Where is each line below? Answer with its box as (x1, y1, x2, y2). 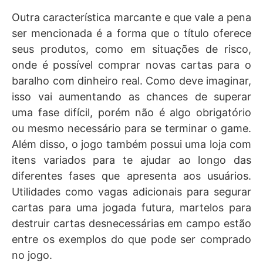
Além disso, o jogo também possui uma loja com (12, 138, 251, 151)
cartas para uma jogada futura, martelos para (12, 201, 251, 214)
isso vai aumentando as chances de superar (12, 90, 251, 103)
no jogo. (12, 249, 52, 262)
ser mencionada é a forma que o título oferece (12, 27, 251, 40)
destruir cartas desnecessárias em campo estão (12, 217, 251, 230)
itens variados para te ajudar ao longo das (12, 154, 251, 167)
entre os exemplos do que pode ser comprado (12, 233, 251, 246)
